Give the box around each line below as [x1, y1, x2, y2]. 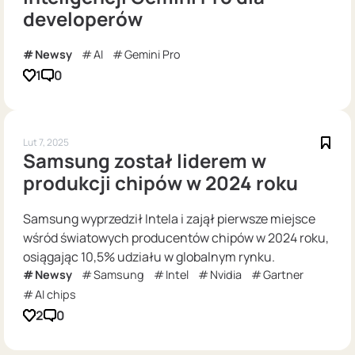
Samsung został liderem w [23, 147, 266, 174]
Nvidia [210, 266, 242, 282]
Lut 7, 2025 [23, 135, 69, 149]
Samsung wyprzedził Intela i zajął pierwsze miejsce [23, 209, 315, 227]
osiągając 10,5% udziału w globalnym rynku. [23, 247, 275, 265]
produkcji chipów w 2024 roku [23, 169, 298, 196]
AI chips [35, 286, 76, 302]
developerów [23, 6, 143, 32]
